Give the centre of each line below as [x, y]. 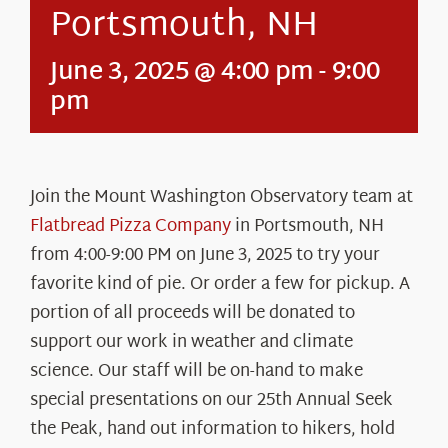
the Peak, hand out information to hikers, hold [212, 429]
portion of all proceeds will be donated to [192, 313]
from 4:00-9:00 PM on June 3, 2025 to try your [205, 255]
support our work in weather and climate [191, 342]
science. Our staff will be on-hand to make [196, 371]
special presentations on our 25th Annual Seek [211, 400]
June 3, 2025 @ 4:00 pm [182, 72]
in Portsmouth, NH [307, 226]
